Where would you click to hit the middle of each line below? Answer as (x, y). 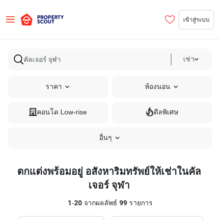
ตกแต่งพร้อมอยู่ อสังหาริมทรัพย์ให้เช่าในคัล (109, 171)
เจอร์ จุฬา (109, 185)
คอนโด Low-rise (62, 112)
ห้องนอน (158, 87)
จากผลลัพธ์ (100, 203)
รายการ (140, 203)
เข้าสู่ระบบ (196, 19)
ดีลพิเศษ (166, 112)
